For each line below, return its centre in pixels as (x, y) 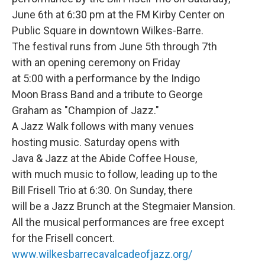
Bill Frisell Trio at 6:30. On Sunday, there (102, 190)
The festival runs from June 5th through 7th (114, 47)
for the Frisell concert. (63, 238)
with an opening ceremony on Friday (96, 63)
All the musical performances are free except (118, 222)
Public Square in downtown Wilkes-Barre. (108, 31)
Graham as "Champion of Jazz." (85, 111)
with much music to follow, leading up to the (115, 174)
